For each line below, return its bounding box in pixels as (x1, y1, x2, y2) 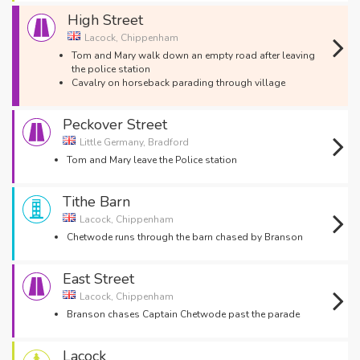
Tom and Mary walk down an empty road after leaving (72, 49, 315, 62)
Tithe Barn (63, 192, 130, 211)
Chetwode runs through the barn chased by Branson (67, 231, 303, 243)
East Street (63, 269, 134, 288)
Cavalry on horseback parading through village (72, 76, 285, 89)
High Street (67, 10, 143, 30)
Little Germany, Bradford (80, 136, 189, 149)
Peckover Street (63, 115, 167, 134)
